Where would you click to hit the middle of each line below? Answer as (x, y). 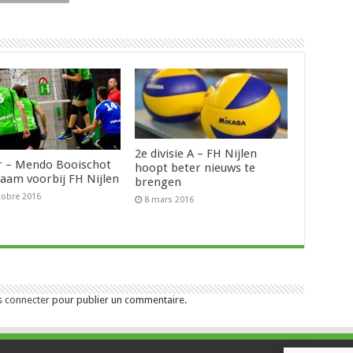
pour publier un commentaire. (118, 299)
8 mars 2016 (169, 199)
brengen (158, 182)
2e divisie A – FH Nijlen (196, 153)
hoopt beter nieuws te (195, 167)
